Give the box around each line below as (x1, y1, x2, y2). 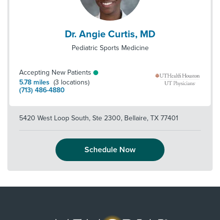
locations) (61, 78, 89, 86)
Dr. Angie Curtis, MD (65, 28, 155, 40)
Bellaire (122, 114, 147, 122)
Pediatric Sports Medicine (71, 44, 149, 52)
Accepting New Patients (19, 68, 91, 77)
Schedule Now (84, 145, 136, 155)
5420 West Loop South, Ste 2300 (19, 114, 121, 122)
